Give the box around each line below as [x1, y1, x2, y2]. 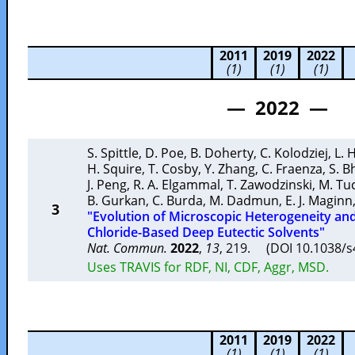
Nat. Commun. [87, 239, 167, 257]
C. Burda [152, 192, 203, 209]
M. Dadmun [209, 192, 279, 209]
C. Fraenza [261, 160, 323, 177]
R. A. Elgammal [133, 176, 220, 193]
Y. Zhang [204, 160, 255, 177]
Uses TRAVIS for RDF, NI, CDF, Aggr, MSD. [87, 258, 329, 276]
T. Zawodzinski [227, 176, 312, 193]
